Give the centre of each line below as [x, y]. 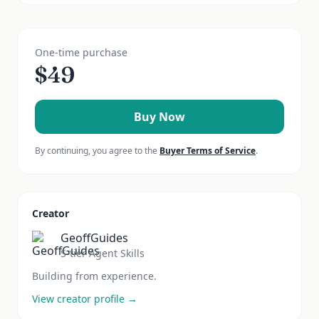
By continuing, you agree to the [96, 151]
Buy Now [159, 117]
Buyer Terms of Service [208, 151]
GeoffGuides [94, 238]
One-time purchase [81, 52]
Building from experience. [94, 276]
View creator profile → [85, 299]
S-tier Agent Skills [103, 253]
